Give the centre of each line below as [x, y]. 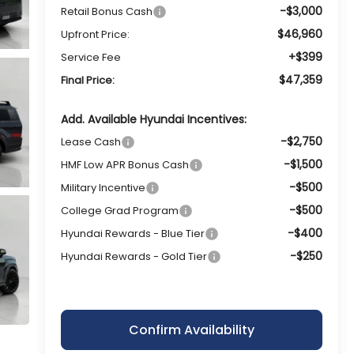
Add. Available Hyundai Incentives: [153, 119]
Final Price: [87, 80]
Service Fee [90, 57]
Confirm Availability [191, 330]
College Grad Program [119, 210]
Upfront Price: [95, 34]
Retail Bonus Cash [106, 11]
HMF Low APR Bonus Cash [124, 164]
